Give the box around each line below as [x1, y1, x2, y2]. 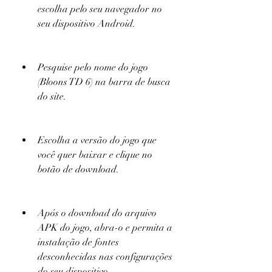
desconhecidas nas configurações [38, 251, 172, 263]
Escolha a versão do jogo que [38, 134, 157, 146]
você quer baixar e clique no [38, 149, 152, 161]
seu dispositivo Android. [38, 18, 135, 30]
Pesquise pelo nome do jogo [38, 61, 148, 73]
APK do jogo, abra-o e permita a [38, 222, 172, 234]
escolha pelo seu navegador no [38, 3, 162, 15]
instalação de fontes [38, 236, 119, 248]
